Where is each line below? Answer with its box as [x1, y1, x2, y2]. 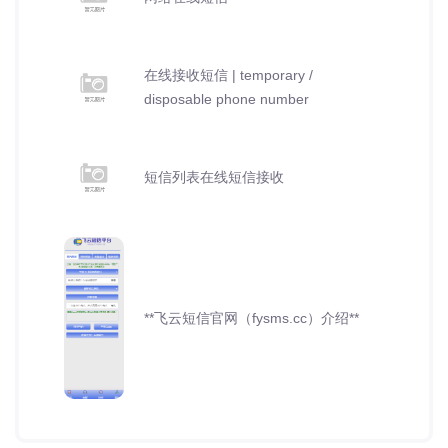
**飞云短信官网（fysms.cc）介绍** [144, 310, 359, 327]
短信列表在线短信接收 [144, 168, 284, 185]
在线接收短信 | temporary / [144, 66, 313, 83]
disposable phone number [144, 90, 309, 107]
